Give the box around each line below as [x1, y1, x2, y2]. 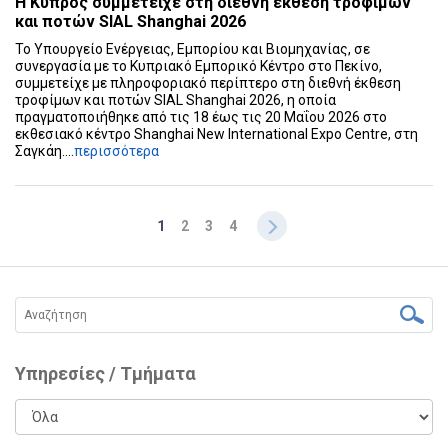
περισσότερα [74, 143, 159, 160]
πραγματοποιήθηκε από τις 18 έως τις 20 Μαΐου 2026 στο [15, 109, 387, 126]
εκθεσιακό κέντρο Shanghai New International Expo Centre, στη [15, 126, 418, 143]
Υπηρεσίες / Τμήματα [15, 363, 196, 385]
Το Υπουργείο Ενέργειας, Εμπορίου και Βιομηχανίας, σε [15, 41, 370, 58]
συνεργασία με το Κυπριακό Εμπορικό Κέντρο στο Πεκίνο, [15, 58, 382, 75]
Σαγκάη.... [15, 143, 74, 160]
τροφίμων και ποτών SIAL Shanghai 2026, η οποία [15, 92, 336, 109]
